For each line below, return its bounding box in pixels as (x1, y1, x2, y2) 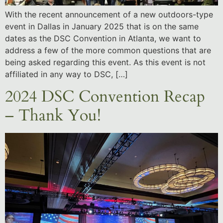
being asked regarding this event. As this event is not (5, 57, 206, 67)
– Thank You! (5, 105, 101, 127)
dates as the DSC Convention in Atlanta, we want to (5, 33, 201, 43)
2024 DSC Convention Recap (5, 86, 205, 108)
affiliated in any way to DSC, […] (5, 69, 128, 79)
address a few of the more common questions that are (5, 45, 211, 55)
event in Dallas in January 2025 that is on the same (5, 21, 199, 31)
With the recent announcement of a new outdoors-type (5, 9, 213, 19)
